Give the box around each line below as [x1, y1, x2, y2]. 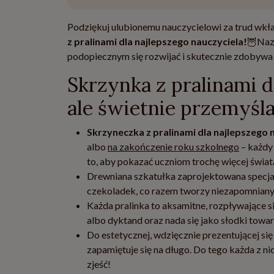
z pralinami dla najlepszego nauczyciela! [67, 35, 247, 47]
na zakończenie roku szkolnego [108, 141, 239, 152]
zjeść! [87, 258, 111, 270]
